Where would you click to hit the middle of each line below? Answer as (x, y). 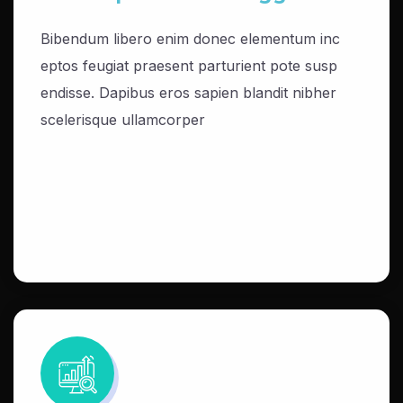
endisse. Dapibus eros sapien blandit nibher (188, 93)
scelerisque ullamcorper (123, 120)
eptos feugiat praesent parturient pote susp (189, 66)
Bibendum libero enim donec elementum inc (190, 39)
